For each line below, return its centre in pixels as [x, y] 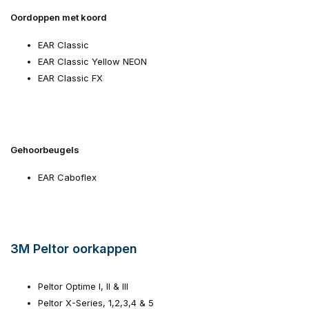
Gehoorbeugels [45, 150]
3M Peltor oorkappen [74, 249]
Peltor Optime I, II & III [83, 286]
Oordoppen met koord [59, 17]
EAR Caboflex [67, 177]
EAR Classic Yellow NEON [92, 61]
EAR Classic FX [70, 78]
